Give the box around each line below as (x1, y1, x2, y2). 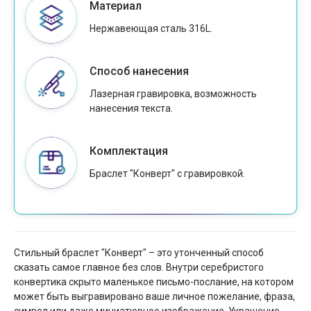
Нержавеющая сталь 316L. (89, 23, 212, 35)
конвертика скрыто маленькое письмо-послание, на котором (14, 276, 294, 288)
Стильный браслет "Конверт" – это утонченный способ (14, 247, 264, 259)
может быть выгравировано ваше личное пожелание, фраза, (14, 291, 295, 303)
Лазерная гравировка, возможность (89, 88, 257, 100)
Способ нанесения (89, 65, 189, 78)
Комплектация (89, 144, 168, 158)
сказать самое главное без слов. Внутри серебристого (14, 262, 264, 274)
